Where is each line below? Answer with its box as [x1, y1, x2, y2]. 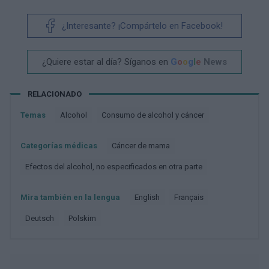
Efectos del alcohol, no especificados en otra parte [29, 162, 202, 171]
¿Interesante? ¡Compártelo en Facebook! [62, 20, 223, 31]
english [139, 193, 160, 202]
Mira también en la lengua [20, 193, 120, 202]
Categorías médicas [20, 141, 97, 150]
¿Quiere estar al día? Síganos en [42, 56, 168, 67]
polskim [73, 214, 96, 223]
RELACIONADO [28, 89, 82, 98]
